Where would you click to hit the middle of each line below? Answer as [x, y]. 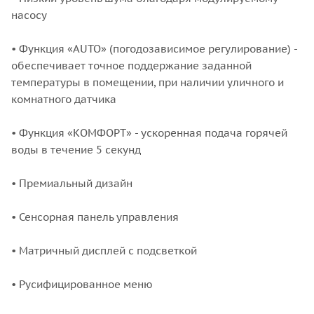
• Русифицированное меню [82, 284]
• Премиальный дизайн [72, 183]
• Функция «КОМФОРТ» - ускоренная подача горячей [149, 132]
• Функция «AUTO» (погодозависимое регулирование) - [154, 48]
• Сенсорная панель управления [95, 217]
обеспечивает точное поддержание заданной [131, 65]
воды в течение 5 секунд [76, 149]
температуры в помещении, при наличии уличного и [148, 82]
